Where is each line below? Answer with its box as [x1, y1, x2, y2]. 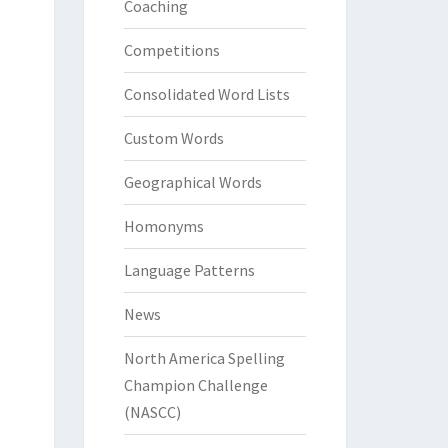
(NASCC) [123, 402, 181, 422]
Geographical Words [123, 172, 262, 192]
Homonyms [123, 216, 204, 236]
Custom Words [123, 128, 224, 148]
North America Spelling [123, 348, 285, 368]
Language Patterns [123, 260, 255, 280]
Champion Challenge [123, 375, 268, 395]
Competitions [123, 40, 220, 60]
